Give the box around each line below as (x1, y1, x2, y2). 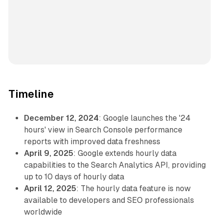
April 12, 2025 (23, 184, 76, 194)
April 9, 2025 (23, 149, 73, 158)
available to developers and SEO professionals (23, 196, 194, 205)
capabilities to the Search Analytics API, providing (23, 160, 206, 170)
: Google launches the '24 (98, 113, 191, 123)
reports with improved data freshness (23, 137, 160, 147)
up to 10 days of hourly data (23, 172, 124, 182)
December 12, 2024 (23, 113, 99, 123)
